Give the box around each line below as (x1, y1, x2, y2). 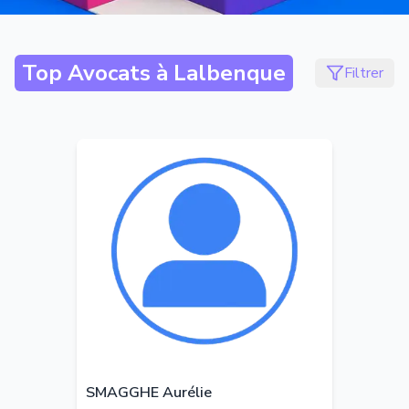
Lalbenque (173, 58, 286, 88)
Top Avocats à (22, 58, 173, 88)
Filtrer (344, 63, 383, 83)
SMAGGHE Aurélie (86, 383, 212, 403)
